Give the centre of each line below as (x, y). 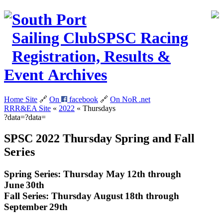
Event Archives (56, 75)
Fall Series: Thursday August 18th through (92, 196)
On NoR (124, 99)
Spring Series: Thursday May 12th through (93, 174)
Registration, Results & (91, 56)
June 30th (24, 185)
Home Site (21, 99)
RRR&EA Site (27, 108)
